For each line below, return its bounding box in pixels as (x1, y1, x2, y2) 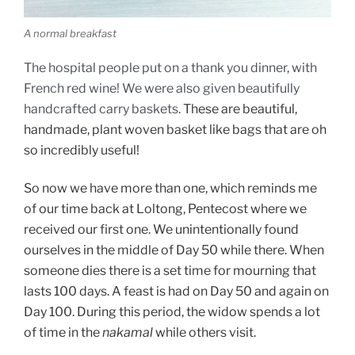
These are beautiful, (183, 101, 297, 116)
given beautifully (203, 80, 300, 96)
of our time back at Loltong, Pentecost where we (24, 201, 307, 217)
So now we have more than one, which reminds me (24, 181, 317, 197)
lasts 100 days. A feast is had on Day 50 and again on (24, 284, 329, 300)
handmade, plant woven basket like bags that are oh (24, 121, 326, 137)
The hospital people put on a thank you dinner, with (24, 59, 317, 75)
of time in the (24, 325, 102, 341)
